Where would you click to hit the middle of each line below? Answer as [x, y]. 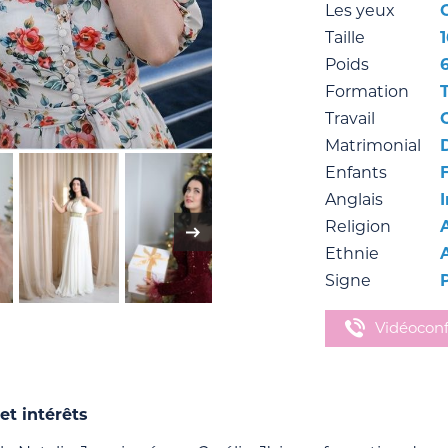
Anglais [353, 199]
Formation [366, 91]
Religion [357, 226]
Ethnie [351, 253]
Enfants [355, 172]
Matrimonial [372, 145]
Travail [349, 118]
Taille [344, 37]
